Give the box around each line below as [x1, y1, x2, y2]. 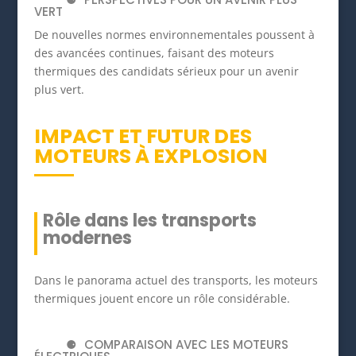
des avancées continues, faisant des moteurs [33, 45, 274, 61]
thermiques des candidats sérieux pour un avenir [33, 64, 299, 79]
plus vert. [33, 82, 84, 98]
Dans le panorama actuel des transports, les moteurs [33, 273, 318, 288]
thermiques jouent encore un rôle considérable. [33, 291, 290, 307]
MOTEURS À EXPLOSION [33, 142, 268, 171]
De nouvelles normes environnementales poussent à [33, 27, 315, 43]
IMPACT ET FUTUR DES [33, 122, 252, 151]
